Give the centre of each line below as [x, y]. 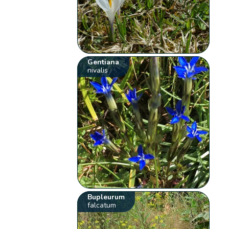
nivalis [98, 71]
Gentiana [104, 62]
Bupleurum [106, 197]
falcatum [102, 205]
